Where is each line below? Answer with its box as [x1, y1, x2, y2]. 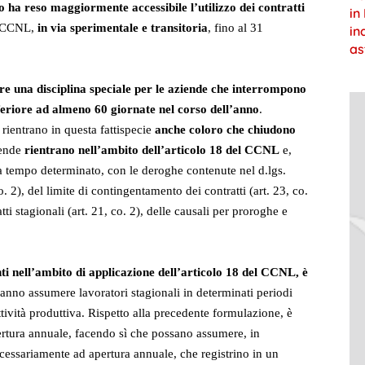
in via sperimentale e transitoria [37, 21, 208, 35]
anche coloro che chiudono [155, 123, 296, 137]
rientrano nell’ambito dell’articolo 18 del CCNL [24, 143, 279, 157]
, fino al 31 [208, 21, 263, 35]
